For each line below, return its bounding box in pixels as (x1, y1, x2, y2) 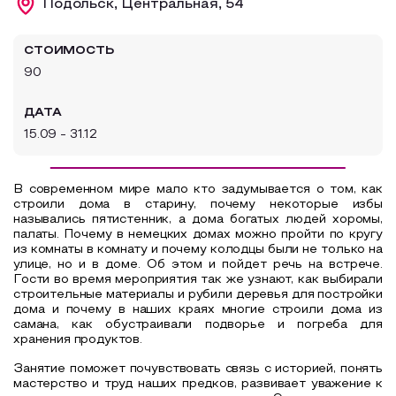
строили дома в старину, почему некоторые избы (13, 198, 383, 210)
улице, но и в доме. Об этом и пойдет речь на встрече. (13, 258, 383, 270)
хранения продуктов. (13, 333, 142, 346)
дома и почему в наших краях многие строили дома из (13, 303, 383, 316)
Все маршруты (27, 112, 120, 124)
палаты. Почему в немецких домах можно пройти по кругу (13, 228, 383, 240)
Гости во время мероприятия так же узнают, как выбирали (13, 273, 383, 286)
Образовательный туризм (27, 19, 186, 31)
